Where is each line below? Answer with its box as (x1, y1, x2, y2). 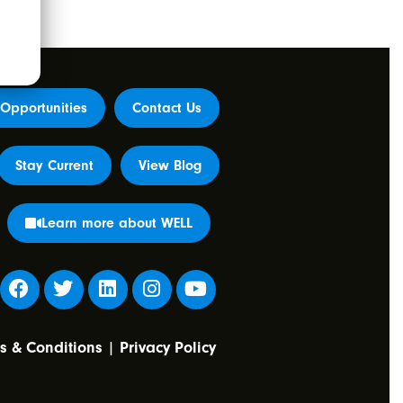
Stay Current (15, 157, 94, 174)
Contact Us (132, 99, 201, 116)
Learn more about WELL (41, 214, 193, 231)
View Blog (139, 157, 201, 174)
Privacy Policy (120, 337, 217, 357)
